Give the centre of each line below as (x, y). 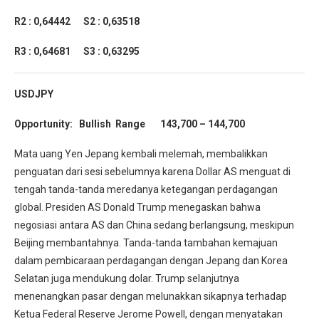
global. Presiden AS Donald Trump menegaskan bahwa (137, 208)
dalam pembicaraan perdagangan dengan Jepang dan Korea (151, 261)
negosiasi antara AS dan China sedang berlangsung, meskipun (154, 225)
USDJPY (34, 94)
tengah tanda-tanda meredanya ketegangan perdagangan (146, 190)
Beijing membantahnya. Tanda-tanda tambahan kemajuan (146, 243)
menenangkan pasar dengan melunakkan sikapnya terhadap (151, 297)
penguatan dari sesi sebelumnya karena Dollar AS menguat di (152, 172)
